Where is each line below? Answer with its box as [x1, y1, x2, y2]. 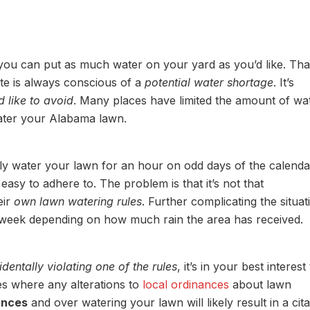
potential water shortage [145, 75, 273, 89]
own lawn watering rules [14, 194, 142, 208]
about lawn [229, 277, 291, 291]
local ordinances [143, 277, 229, 291]
